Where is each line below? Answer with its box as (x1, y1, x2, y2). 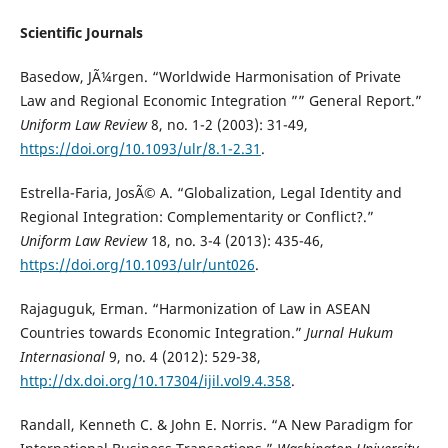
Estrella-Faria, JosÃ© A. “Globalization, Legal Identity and (19, 183, 402, 203)
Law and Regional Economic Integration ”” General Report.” (19, 91, 422, 111)
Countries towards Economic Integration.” (19, 323, 306, 343)
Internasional (19, 347, 109, 367)
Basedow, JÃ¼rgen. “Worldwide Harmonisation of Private (19, 67, 401, 87)
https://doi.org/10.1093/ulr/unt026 (19, 255, 255, 275)
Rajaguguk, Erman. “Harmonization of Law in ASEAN (19, 299, 371, 319)
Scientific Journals (19, 23, 143, 43)
